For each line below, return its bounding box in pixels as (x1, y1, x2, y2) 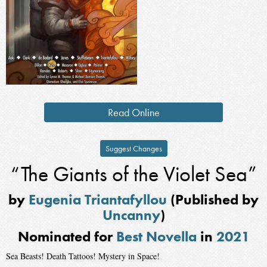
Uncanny (102, 206, 160, 224)
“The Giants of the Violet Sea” (10, 160, 257, 188)
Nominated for (17, 227, 116, 246)
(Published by (167, 190, 259, 209)
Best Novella (116, 227, 197, 246)
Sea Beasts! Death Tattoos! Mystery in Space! (6, 250, 160, 262)
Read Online (107, 105, 160, 119)
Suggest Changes (105, 143, 162, 154)
